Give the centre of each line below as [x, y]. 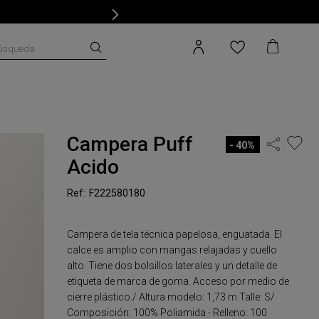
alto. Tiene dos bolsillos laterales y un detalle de [172, 266]
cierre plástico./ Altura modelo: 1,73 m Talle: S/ [171, 297]
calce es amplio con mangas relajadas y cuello [172, 250]
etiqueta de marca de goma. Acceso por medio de [178, 281]
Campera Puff [130, 144]
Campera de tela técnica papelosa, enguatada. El [175, 234]
